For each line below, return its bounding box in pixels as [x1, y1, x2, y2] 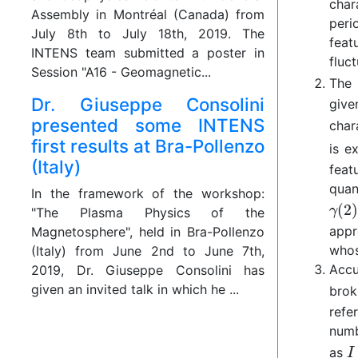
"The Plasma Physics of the [31, 205, 265, 221]
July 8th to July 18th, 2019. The [31, 26, 265, 42]
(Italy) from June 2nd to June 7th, [31, 243, 265, 260]
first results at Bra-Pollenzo [31, 135, 265, 157]
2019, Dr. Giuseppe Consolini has [31, 262, 265, 279]
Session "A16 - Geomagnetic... [31, 64, 211, 81]
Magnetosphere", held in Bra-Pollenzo [31, 224, 265, 241]
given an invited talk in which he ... [31, 281, 239, 298]
